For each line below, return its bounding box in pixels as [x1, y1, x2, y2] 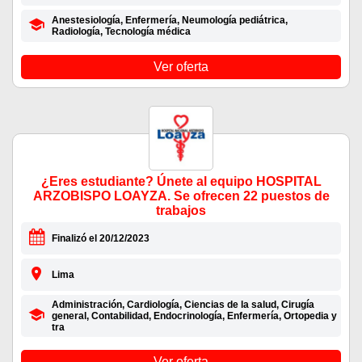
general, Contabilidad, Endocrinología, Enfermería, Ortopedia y [51, 310, 337, 322]
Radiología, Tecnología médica [51, 26, 191, 38]
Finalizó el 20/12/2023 [51, 233, 149, 245]
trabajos [156, 204, 206, 218]
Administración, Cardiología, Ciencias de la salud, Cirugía [51, 299, 314, 311]
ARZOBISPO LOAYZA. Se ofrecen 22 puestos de [32, 189, 330, 204]
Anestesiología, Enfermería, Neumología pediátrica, [51, 15, 288, 27]
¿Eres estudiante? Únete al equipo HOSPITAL [40, 175, 322, 189]
